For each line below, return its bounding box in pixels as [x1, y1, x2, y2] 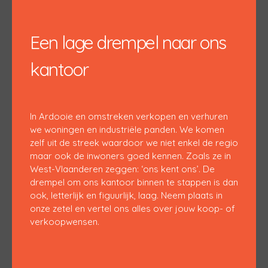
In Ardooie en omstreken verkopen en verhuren [30, 111, 228, 122]
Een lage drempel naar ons [30, 31, 227, 54]
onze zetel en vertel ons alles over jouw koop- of [30, 203, 235, 214]
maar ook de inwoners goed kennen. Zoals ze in [30, 150, 231, 162]
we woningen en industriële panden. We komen [30, 124, 224, 135]
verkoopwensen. [30, 216, 99, 227]
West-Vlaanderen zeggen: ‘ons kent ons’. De [30, 163, 215, 175]
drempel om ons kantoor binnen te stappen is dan [30, 176, 238, 188]
